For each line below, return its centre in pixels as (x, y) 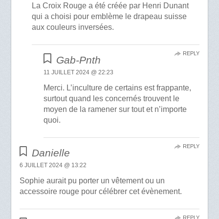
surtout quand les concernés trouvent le (112, 99)
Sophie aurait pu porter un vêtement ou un (92, 181)
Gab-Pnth (78, 60)
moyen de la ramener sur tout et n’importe (115, 109)
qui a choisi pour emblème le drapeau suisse (109, 17)
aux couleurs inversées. (73, 27)
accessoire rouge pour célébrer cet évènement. (100, 191)
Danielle (51, 153)
